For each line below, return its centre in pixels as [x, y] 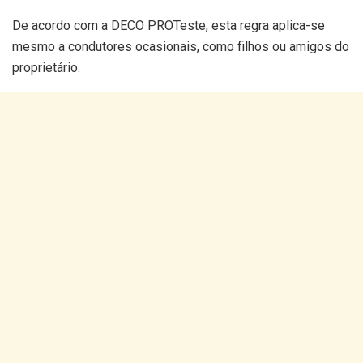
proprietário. [46, 68]
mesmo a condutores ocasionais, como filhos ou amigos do [181, 47]
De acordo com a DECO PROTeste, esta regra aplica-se [169, 26]
